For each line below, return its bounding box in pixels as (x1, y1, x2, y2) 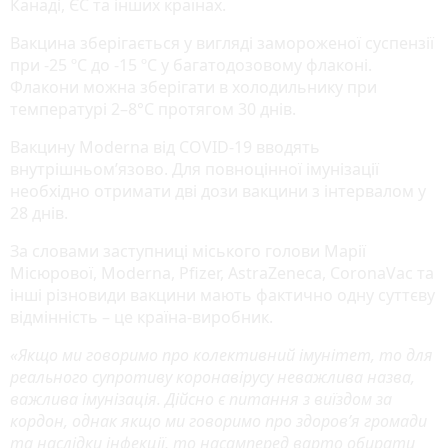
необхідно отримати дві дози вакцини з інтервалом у (10, 179, 426, 202)
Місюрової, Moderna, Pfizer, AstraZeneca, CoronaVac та (10, 261, 434, 284)
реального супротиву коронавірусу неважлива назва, (10, 365, 415, 388)
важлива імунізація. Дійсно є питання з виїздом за (10, 387, 392, 410)
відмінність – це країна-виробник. (10, 305, 277, 328)
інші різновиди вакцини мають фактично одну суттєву (10, 283, 435, 306)
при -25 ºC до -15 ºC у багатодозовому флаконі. (10, 53, 372, 76)
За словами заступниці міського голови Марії (10, 239, 366, 262)
